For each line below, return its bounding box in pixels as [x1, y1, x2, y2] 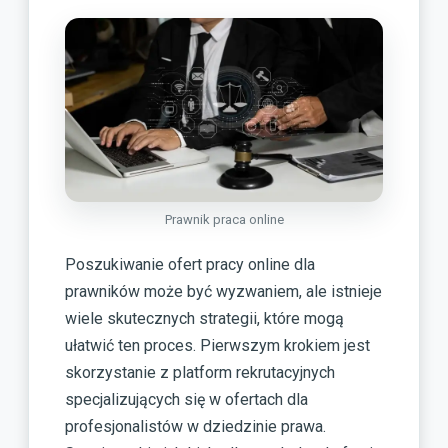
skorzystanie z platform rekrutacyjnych [65, 363, 335, 383]
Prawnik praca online [164, 212, 284, 228]
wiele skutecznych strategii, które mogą [65, 309, 344, 329]
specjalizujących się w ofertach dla [65, 390, 308, 410]
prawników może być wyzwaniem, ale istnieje [65, 282, 382, 302]
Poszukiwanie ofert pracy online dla [65, 255, 315, 275]
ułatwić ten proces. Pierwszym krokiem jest [65, 336, 370, 356]
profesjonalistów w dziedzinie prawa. [65, 417, 326, 437]
